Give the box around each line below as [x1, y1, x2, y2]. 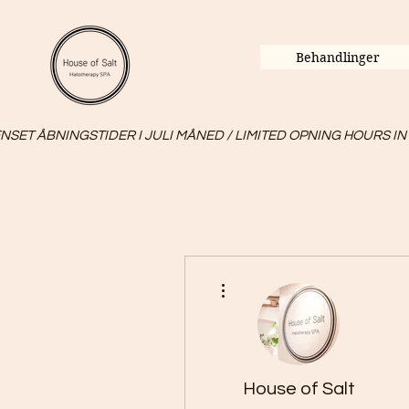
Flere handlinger [233, 273, 301, 283]
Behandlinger [296, 48, 380, 66]
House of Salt [242, 380, 355, 398]
